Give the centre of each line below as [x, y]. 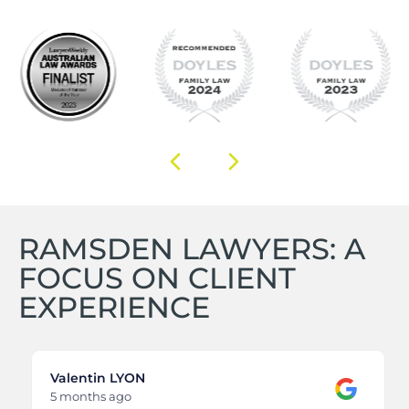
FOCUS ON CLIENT [157, 278]
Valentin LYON [94, 378]
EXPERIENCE [114, 308]
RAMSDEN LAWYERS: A [192, 249]
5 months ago [87, 397]
